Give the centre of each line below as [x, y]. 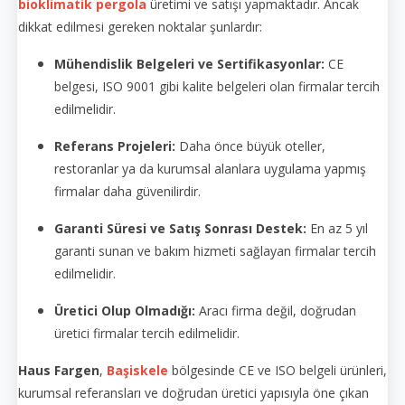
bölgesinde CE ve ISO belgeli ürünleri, [278, 370]
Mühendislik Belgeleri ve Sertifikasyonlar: [189, 63]
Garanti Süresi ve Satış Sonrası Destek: [180, 228]
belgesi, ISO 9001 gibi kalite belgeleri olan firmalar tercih [217, 86]
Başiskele [137, 370]
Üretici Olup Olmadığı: [125, 310]
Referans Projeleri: [115, 146]
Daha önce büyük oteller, [250, 146]
